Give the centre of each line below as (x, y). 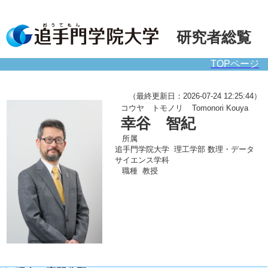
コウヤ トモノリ (152, 108)
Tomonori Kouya (220, 108)
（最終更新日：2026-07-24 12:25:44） (190, 96)
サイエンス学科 (142, 160)
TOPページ (235, 64)
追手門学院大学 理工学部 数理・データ (185, 149)
